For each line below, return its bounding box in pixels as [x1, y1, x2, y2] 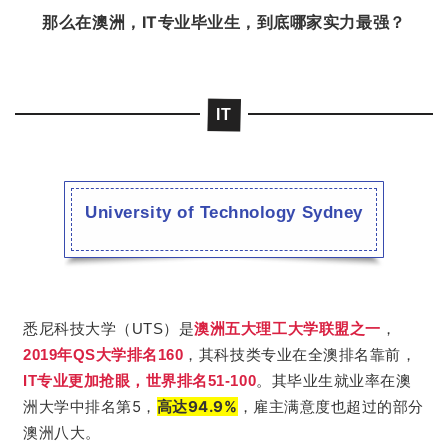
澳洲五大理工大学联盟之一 [194, 320, 381, 338]
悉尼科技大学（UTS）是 [23, 320, 195, 338]
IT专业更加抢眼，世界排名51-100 [23, 372, 257, 390]
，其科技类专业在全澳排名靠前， [183, 346, 417, 364]
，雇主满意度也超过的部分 [237, 397, 424, 417]
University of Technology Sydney [85, 203, 363, 223]
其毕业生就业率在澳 [271, 371, 412, 391]
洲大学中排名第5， [23, 397, 157, 417]
